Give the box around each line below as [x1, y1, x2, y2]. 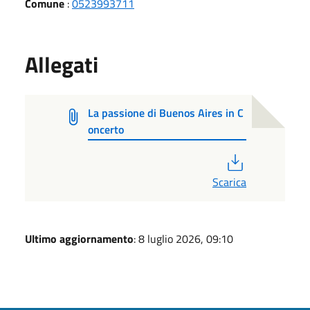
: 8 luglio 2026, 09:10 [134, 230, 233, 247]
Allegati [25, 47, 98, 81]
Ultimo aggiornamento [25, 230, 134, 247]
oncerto [87, 120, 124, 138]
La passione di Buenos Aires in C [87, 104, 244, 121]
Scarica [212, 173, 246, 190]
